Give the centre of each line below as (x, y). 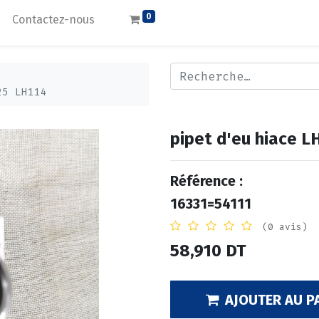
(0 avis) (285, 227)
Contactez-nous (54, 20)
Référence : (206, 181)
